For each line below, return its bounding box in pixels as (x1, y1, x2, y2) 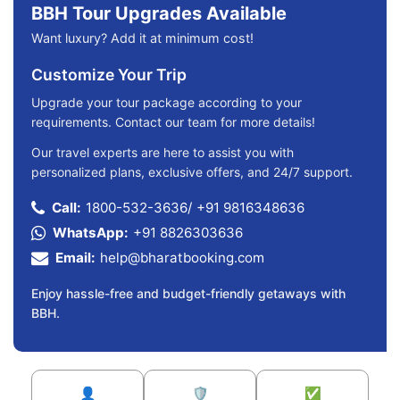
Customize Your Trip (31, 64, 187, 84)
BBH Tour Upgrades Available (31, 2, 287, 24)
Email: (55, 248, 96, 266)
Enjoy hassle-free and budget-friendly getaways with (31, 285, 346, 301)
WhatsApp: (53, 223, 129, 241)
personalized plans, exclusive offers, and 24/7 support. (31, 163, 353, 179)
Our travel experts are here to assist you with (31, 144, 294, 160)
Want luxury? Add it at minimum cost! (31, 29, 254, 46)
